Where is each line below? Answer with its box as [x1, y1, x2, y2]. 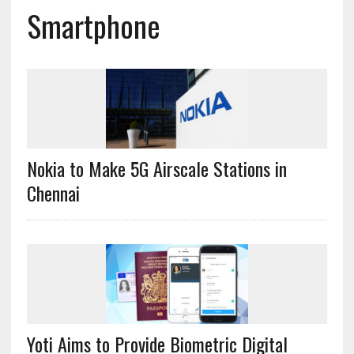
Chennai [26, 179, 80, 208]
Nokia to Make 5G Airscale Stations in [26, 154, 287, 183]
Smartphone [26, 3, 160, 47]
